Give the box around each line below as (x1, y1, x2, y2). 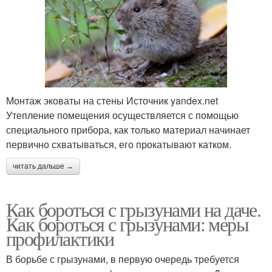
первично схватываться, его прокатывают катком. (6, 137, 231, 151)
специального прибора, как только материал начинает (6, 123, 250, 137)
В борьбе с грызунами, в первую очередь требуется (6, 252, 239, 266)
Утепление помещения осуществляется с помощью (6, 108, 239, 122)
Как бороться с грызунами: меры (6, 211, 248, 237)
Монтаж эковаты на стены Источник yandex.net (6, 93, 218, 107)
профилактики (6, 225, 114, 251)
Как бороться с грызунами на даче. (6, 196, 261, 222)
